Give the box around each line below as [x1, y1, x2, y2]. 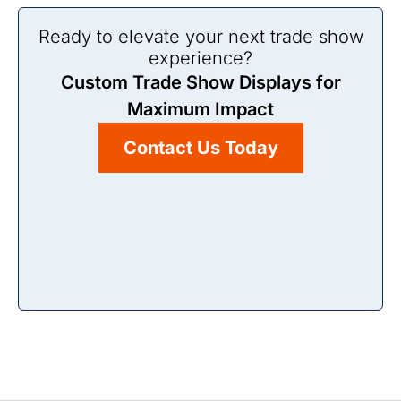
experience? [149, 47, 252, 69]
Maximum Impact [127, 98, 274, 120]
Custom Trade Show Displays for [60, 72, 341, 93]
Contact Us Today [123, 137, 278, 158]
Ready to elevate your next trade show [38, 26, 363, 47]
